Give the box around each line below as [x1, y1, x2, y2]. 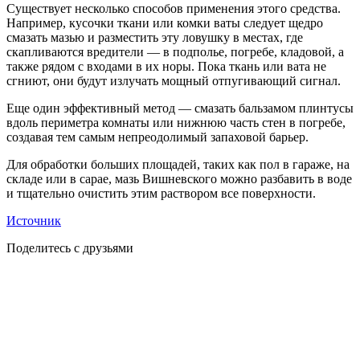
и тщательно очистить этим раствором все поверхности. [6, 186, 316, 200]
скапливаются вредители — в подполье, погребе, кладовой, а [6, 44, 344, 59]
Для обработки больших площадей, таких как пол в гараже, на [6, 157, 350, 171]
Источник [6, 213, 61, 227]
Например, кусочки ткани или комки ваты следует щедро [6, 15, 323, 30]
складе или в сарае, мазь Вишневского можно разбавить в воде [6, 171, 352, 186]
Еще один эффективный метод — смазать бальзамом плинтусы [6, 100, 354, 115]
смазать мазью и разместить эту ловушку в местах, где [6, 30, 303, 44]
